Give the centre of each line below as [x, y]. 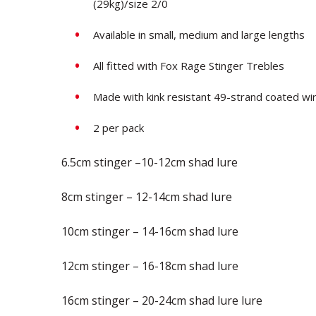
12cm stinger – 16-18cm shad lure [150, 266]
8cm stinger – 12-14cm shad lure [147, 196]
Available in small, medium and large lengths [199, 34]
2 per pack [119, 127]
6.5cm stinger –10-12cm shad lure [150, 162]
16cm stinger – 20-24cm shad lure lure [162, 300]
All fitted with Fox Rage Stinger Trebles [189, 65]
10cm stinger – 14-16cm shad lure [150, 231]
